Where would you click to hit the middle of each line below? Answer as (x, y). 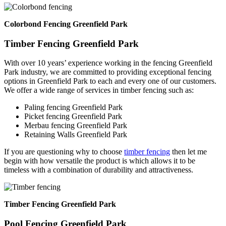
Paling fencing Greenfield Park (73, 107)
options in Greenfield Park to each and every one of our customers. (110, 81)
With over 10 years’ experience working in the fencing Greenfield (108, 63)
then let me (188, 152)
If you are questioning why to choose (64, 152)
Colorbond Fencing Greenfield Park (66, 24)
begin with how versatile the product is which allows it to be (100, 161)
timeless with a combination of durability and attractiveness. (99, 170)
